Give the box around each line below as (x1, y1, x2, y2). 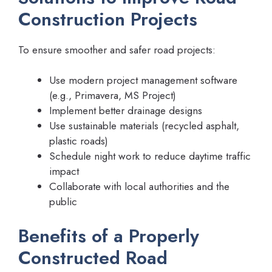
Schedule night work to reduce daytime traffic (49, 149, 251, 164)
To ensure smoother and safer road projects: (18, 42, 216, 57)
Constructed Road (18, 244, 168, 271)
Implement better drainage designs (49, 103, 202, 118)
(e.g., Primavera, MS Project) (49, 88, 176, 103)
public (49, 194, 77, 209)
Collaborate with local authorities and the (49, 179, 229, 194)
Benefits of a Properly (18, 222, 199, 249)
